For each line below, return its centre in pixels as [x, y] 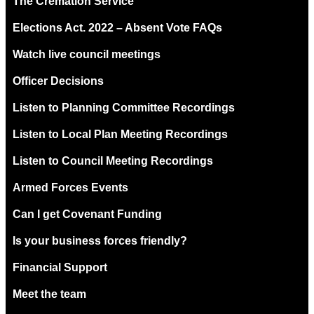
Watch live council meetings [87, 54]
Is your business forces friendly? [100, 240]
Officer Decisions [58, 81]
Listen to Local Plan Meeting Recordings [120, 134]
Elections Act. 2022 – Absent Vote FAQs [117, 27]
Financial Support [60, 267]
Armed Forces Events [70, 187]
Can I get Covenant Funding [87, 214]
